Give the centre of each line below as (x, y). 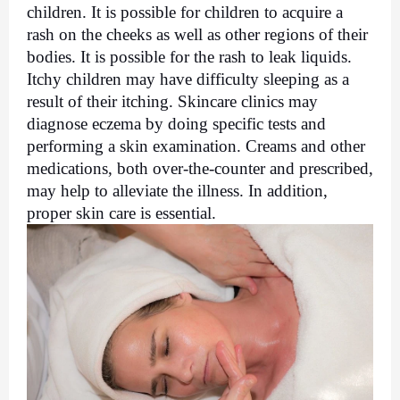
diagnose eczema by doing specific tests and (176, 124)
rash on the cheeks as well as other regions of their (197, 35)
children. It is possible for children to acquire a (185, 12)
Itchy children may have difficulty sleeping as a (188, 79)
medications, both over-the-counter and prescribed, (200, 169)
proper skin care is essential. (121, 213)
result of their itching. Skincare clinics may (172, 102)
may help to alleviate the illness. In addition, (177, 191)
